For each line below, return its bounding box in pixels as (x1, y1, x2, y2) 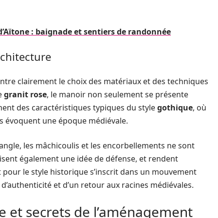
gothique (157, 102, 193, 113)
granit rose (4, 89, 47, 100)
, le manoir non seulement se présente (47, 89, 188, 100)
